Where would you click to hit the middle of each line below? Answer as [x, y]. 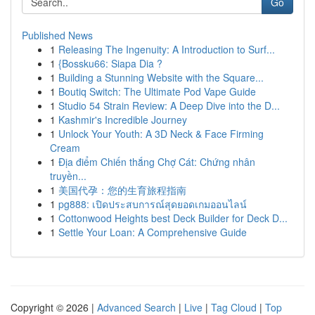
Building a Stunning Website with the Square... [161, 77]
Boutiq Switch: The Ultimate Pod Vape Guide [157, 91]
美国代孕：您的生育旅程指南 [122, 190]
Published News [57, 35]
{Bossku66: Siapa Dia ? [110, 63]
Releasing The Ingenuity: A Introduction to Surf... [167, 49]
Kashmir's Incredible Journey [123, 120]
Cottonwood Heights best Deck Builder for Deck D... [173, 218]
